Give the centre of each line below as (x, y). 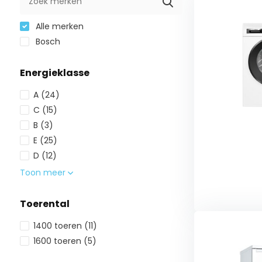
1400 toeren (58, 226)
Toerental (44, 204)
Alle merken (58, 26)
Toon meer (44, 173)
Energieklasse (54, 73)
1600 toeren (58, 241)
